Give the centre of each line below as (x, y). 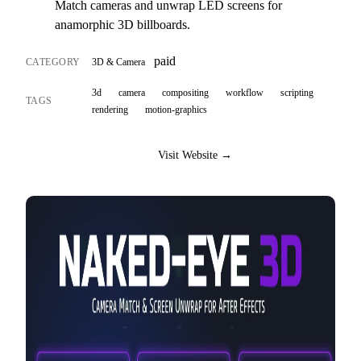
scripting (297, 92)
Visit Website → (195, 156)
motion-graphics (176, 109)
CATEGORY (53, 62)
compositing (185, 92)
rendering (110, 109)
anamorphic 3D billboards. (122, 25)
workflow (244, 92)
